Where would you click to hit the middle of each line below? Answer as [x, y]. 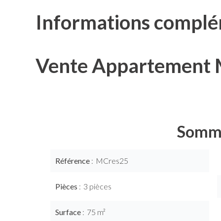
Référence [73, 161]
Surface [69, 212]
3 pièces [97, 186]
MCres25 [112, 161]
